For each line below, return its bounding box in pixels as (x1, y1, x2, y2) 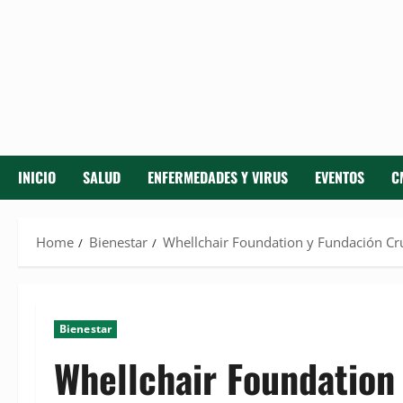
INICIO (18, 166, 56, 189)
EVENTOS (315, 166, 364, 189)
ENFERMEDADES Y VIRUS (148, 166, 288, 189)
